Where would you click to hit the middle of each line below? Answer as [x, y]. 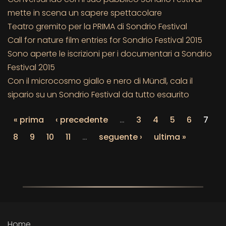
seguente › [121, 137]
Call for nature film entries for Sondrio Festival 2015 [105, 40]
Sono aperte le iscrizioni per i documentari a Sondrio [110, 53]
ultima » [170, 137]
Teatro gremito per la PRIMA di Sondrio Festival [97, 26]
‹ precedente [82, 120]
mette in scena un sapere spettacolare [85, 13]
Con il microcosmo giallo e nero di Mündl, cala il [100, 81]
